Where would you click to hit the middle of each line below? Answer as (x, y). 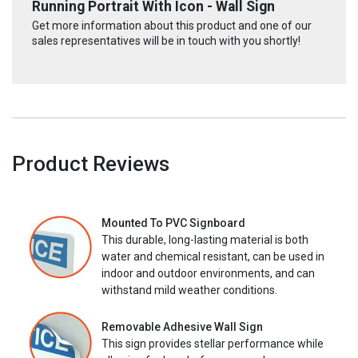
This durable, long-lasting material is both (205, 240)
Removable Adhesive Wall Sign (182, 326)
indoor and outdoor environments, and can (208, 274)
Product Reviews (91, 164)
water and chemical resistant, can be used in (213, 257)
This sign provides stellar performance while (213, 343)
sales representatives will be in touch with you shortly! (166, 41)
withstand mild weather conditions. (189, 290)
